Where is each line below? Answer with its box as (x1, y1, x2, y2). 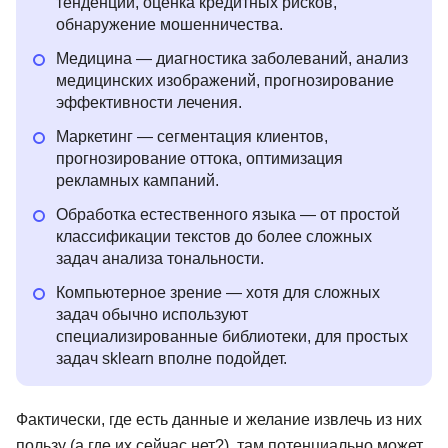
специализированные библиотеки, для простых (56, 328, 408, 346)
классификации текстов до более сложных (56, 228, 372, 246)
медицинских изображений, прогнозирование (56, 72, 394, 90)
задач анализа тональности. (56, 250, 264, 268)
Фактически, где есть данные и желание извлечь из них (16, 411, 422, 429)
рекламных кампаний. (56, 172, 219, 190)
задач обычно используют (56, 306, 248, 324)
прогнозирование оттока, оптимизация (56, 150, 343, 168)
